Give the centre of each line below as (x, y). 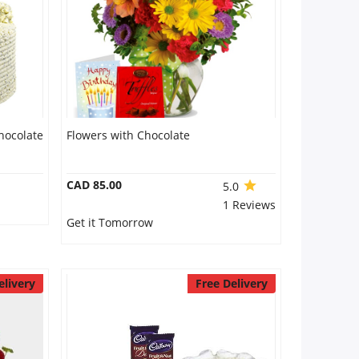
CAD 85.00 (94, 185)
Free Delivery (231, 283)
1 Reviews (249, 205)
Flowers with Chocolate (128, 135)
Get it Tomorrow (109, 222)
